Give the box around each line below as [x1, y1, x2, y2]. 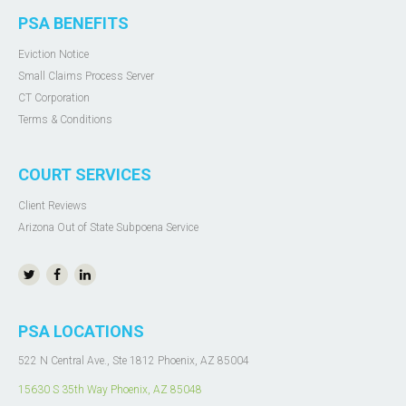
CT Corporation [18, 92, 90, 104]
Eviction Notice [18, 48, 89, 61]
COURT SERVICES [18, 165, 151, 184]
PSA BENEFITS [18, 14, 129, 33]
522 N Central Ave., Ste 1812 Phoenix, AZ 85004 [18, 354, 249, 367]
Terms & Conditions [18, 113, 112, 126]
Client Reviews [18, 199, 87, 212]
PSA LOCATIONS [18, 322, 144, 341]
